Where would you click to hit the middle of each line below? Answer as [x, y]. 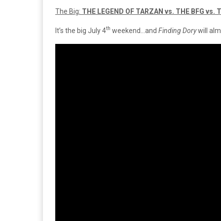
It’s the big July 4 [81, 30]
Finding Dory [178, 30]
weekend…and [134, 30]
